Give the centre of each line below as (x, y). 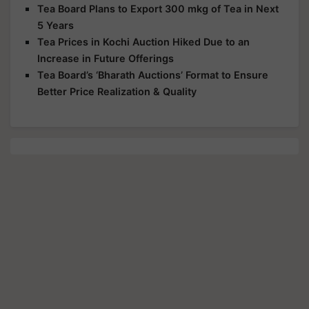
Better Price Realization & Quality (117, 91)
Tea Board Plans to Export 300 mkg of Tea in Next (158, 9)
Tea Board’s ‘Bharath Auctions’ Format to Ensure (153, 75)
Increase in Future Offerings (106, 58)
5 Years (56, 25)
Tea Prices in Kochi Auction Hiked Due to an (143, 42)
